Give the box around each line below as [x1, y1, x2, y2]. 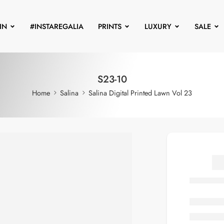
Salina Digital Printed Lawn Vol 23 [88, 87, 192, 98]
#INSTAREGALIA [29, 21, 83, 31]
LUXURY [144, 21, 171, 31]
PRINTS [97, 21, 121, 31]
